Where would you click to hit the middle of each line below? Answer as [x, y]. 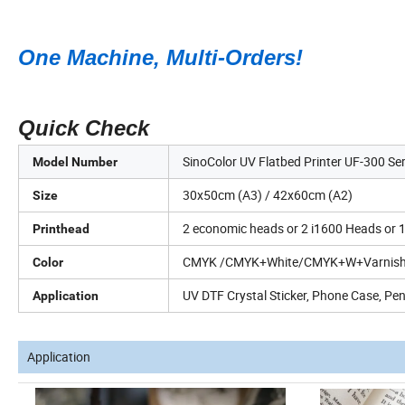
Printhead [61, 229]
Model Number [75, 162]
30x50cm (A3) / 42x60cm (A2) [268, 195]
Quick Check [84, 128]
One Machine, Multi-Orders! [160, 58]
